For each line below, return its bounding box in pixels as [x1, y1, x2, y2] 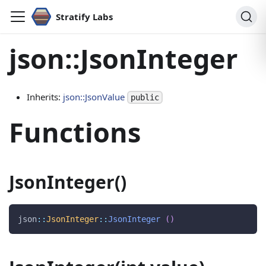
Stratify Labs [55, 11, 113, 23]
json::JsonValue [63, 90, 125, 103]
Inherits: [27, 90, 63, 103]
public [131, 93, 159, 103]
